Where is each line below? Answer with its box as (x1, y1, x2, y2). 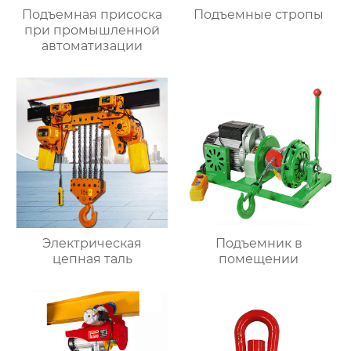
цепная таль (52, 251, 132, 267)
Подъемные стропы (194, 6, 324, 22)
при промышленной (24, 22, 161, 38)
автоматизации (42, 38, 143, 53)
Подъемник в (215, 236, 302, 251)
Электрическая (42, 236, 143, 251)
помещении (219, 251, 299, 267)
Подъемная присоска (22, 6, 163, 22)
